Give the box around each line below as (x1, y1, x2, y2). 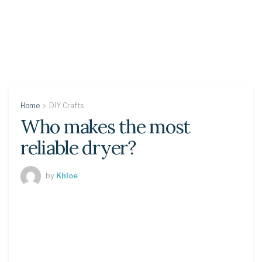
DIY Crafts (49, 101, 84, 110)
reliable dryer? (20, 136, 136, 160)
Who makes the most (20, 115, 190, 139)
